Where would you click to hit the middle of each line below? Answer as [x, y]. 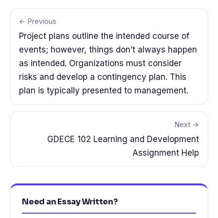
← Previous [38, 21]
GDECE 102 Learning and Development [123, 139]
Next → [187, 125]
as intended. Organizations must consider [100, 64]
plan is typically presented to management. [104, 91]
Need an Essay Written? [70, 202]
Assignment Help [166, 153]
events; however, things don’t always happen [108, 50]
